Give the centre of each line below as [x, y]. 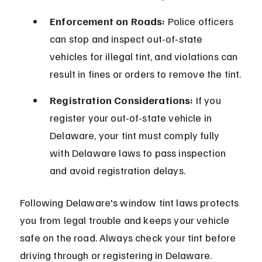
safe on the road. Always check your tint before [129, 238]
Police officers [201, 21]
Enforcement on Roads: [108, 21]
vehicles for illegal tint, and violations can [145, 56]
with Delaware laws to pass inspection [139, 153]
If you [208, 100]
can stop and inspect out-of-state [127, 39]
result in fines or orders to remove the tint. [146, 74]
